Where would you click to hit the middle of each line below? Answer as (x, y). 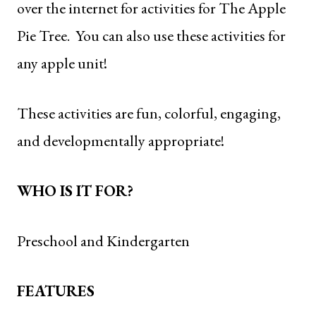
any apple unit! (62, 63)
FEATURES (56, 291)
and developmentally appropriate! (121, 140)
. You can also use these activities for (176, 35)
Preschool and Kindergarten (103, 241)
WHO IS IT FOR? (75, 190)
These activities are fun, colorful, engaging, (149, 113)
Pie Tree (42, 35)
